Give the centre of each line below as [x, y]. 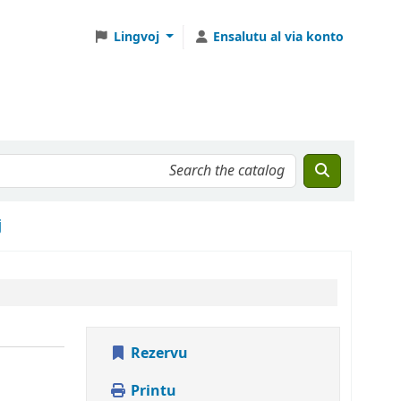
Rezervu [158, 354]
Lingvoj [136, 37]
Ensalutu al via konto [278, 37]
